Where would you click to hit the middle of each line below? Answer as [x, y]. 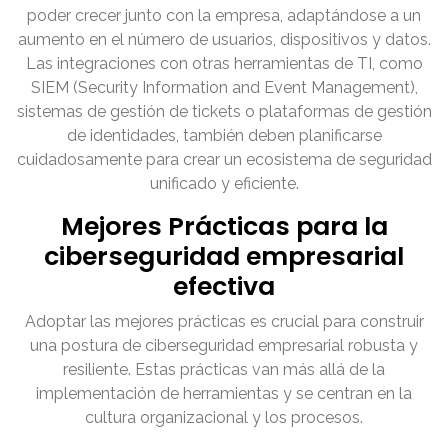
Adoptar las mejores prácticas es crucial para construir [224, 322]
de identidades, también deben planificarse [224, 136]
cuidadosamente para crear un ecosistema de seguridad [224, 160]
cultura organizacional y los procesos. [224, 418]
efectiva [224, 287]
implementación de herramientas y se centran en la [224, 394]
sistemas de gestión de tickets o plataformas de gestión [224, 112]
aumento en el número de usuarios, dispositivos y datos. [224, 40]
